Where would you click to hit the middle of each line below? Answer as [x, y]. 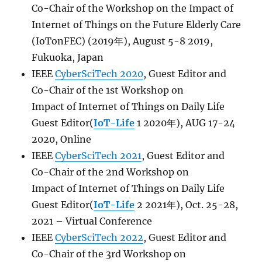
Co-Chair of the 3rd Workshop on [109, 254]
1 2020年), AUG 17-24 [185, 123]
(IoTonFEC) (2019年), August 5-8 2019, [123, 41]
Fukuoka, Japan [68, 57]
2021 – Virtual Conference [92, 221]
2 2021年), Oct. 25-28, [187, 205]
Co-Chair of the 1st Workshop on [108, 90]
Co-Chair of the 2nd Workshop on [111, 172]
